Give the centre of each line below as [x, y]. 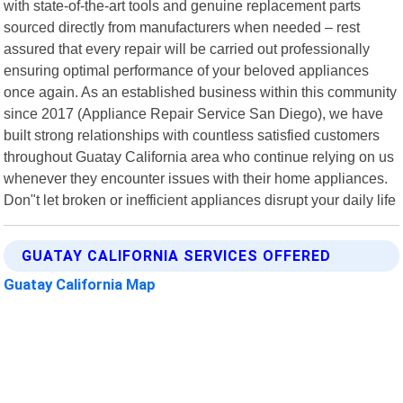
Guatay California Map [80, 284]
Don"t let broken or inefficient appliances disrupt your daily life [200, 199]
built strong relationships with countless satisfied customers [192, 134]
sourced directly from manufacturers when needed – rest [182, 27]
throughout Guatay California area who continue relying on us [199, 156]
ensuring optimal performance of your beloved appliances [187, 70]
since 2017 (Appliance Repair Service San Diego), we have [194, 113]
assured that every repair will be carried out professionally [187, 48]
